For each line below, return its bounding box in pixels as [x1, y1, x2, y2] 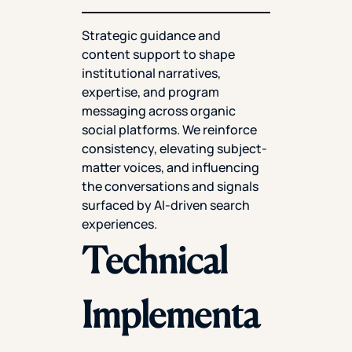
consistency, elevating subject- [82, 139, 267, 157]
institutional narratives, [82, 64, 221, 82]
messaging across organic [82, 101, 236, 119]
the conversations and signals [82, 177, 258, 195]
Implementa [82, 291, 260, 336]
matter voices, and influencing [82, 158, 259, 176]
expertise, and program [82, 82, 219, 101]
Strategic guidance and [82, 26, 221, 44]
